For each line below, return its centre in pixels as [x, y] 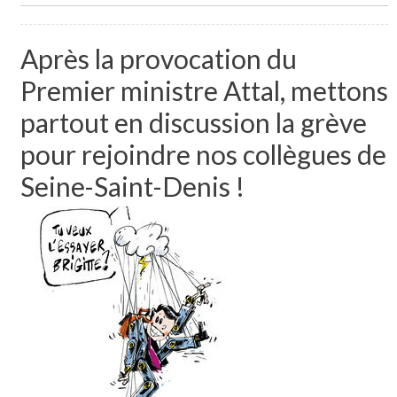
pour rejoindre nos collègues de [203, 154]
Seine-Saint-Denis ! [132, 186]
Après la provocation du [158, 58]
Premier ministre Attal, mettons [204, 90]
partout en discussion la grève [193, 122]
